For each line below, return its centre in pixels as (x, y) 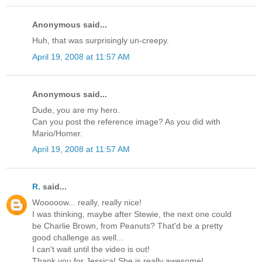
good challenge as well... (78, 238)
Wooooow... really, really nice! (87, 203)
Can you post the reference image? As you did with (126, 121)
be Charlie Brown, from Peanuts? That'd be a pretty (127, 226)
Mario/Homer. (57, 133)
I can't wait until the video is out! (91, 249)
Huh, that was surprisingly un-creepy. (101, 41)
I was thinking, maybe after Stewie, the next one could (132, 214)
